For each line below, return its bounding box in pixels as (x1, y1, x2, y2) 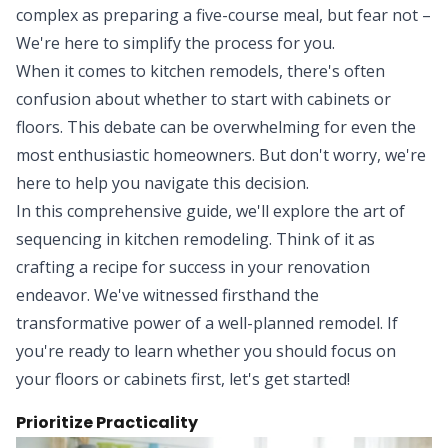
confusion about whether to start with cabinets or (16, 88, 391, 110)
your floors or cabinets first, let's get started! (16, 368, 350, 390)
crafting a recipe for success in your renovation (16, 256, 370, 278)
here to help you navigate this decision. (16, 172, 309, 194)
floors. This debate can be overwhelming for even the (16, 116, 416, 138)
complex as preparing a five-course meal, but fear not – (16, 4, 431, 26)
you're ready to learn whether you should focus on (16, 340, 396, 362)
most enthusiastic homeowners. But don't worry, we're (16, 144, 426, 166)
